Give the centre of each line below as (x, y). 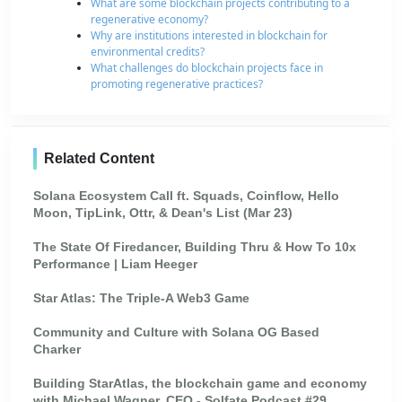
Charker (57, 349)
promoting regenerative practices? (177, 83)
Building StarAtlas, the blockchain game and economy (200, 383)
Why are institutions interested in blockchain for (209, 35)
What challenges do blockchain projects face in (207, 67)
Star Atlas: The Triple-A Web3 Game (141, 297)
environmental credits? (148, 51)
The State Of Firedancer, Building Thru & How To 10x (195, 246)
